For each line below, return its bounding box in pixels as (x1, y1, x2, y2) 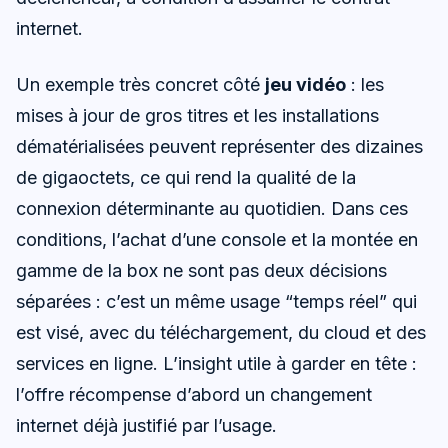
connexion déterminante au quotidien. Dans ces (16, 197, 408, 219)
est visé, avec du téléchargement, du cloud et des (16, 321, 426, 343)
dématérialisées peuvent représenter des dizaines (16, 135, 423, 157)
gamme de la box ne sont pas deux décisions (16, 259, 387, 281)
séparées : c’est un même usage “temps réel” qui (16, 290, 417, 312)
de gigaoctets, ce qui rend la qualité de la (16, 166, 356, 188)
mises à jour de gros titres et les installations (16, 104, 379, 126)
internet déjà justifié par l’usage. (16, 414, 277, 436)
